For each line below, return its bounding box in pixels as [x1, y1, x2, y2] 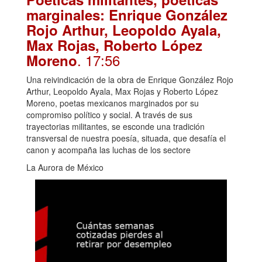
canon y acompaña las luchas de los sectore [26, 144, 191, 156]
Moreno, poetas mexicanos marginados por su [26, 97, 199, 109]
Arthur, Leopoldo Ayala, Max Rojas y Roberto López [26, 85, 218, 98]
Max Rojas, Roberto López [26, 35, 202, 56]
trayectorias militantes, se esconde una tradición [26, 120, 205, 133]
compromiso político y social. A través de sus [26, 109, 192, 121]
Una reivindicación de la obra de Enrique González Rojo [26, 74, 233, 86]
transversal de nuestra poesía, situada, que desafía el [26, 132, 226, 144]
